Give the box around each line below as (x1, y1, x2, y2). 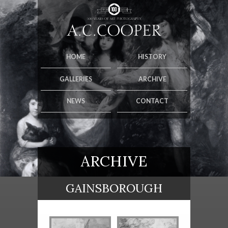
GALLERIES (60, 75, 92, 83)
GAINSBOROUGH (66, 181, 162, 196)
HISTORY (138, 52, 166, 61)
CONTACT (136, 97, 168, 105)
